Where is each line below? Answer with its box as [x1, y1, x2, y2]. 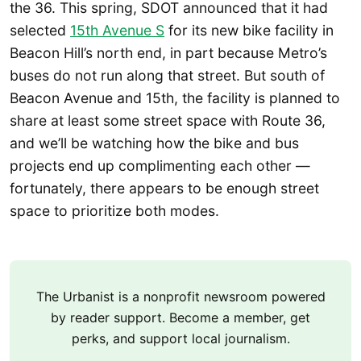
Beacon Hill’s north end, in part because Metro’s [10, 44, 327, 61]
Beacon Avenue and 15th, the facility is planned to [10, 89, 340, 106]
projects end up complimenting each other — [10, 156, 310, 174]
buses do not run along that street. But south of [10, 66, 325, 84]
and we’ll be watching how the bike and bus [10, 134, 299, 151]
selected [10, 21, 70, 39]
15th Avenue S [70, 21, 164, 39]
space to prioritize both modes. [10, 201, 219, 219]
